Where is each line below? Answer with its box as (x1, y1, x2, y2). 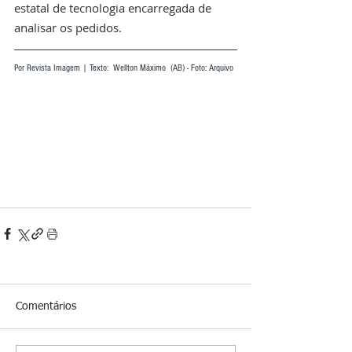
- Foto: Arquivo (187, 62, 233, 73)
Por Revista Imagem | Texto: (14, 62, 111, 73)
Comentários (16, 300, 76, 312)
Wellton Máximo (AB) (111, 62, 187, 73)
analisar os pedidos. (14, 19, 122, 35)
